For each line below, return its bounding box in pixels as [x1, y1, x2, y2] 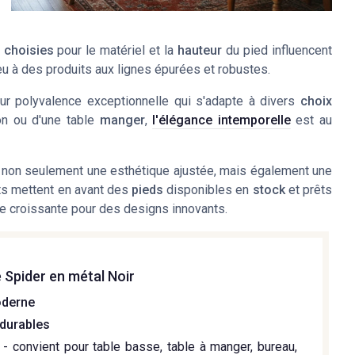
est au [290, 113, 332, 128]
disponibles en [163, 182, 253, 198]
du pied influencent [222, 43, 333, 59]
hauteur [177, 43, 223, 59]
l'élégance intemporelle [152, 113, 291, 128]
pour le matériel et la [53, 43, 178, 59]
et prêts [284, 182, 332, 198]
